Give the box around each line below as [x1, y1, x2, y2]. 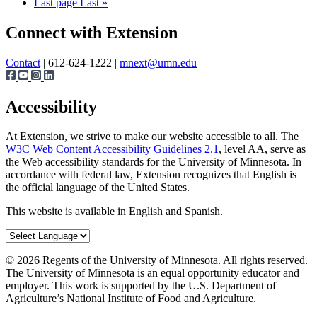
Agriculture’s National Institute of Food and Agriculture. [6, 292, 256, 305]
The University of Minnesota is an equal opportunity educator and [6, 267, 299, 279]
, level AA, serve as [219, 143, 306, 156]
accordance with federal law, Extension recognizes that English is [6, 168, 296, 181]
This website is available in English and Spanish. [6, 205, 223, 218]
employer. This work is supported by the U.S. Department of [6, 279, 276, 292]
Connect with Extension [6, 23, 178, 42]
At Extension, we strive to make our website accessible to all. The [6, 130, 299, 143]
